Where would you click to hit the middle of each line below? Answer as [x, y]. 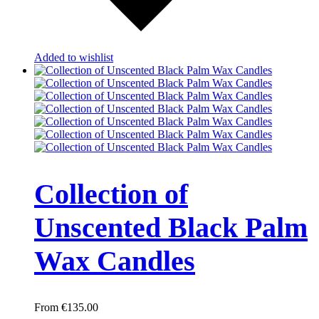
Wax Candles [115, 261]
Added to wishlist [74, 57]
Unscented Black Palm [171, 228]
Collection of [111, 194]
